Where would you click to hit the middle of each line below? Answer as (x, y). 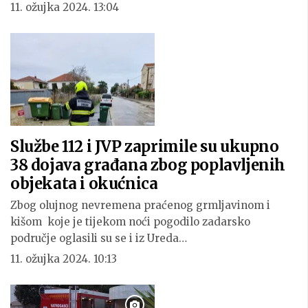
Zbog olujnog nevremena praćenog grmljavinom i (140, 205)
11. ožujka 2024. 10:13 (64, 258)
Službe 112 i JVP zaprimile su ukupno (145, 146)
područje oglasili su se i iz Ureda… (99, 238)
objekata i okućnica (84, 183)
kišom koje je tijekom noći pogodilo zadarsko (130, 221)
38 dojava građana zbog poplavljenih (148, 165)
